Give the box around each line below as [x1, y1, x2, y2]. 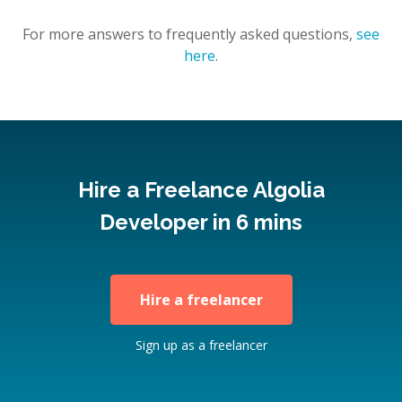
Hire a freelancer [139, 290, 263, 310]
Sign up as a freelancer [135, 336, 267, 354]
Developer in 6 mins [100, 209, 302, 236]
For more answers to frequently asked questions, [22, 24, 353, 45]
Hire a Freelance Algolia [77, 177, 325, 204]
